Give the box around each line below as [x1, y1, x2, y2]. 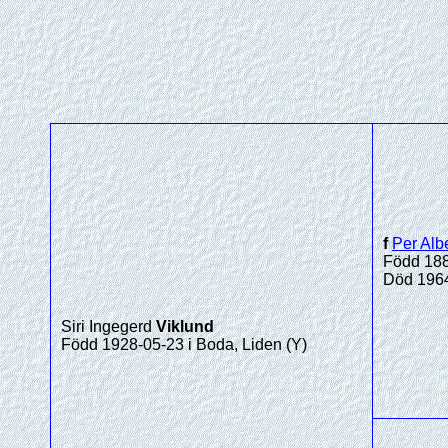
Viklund [156, 318, 214, 335]
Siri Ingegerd [61, 318, 152, 335]
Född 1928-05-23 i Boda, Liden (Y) [61, 336, 307, 353]
